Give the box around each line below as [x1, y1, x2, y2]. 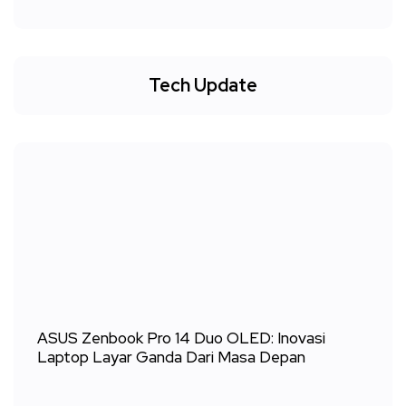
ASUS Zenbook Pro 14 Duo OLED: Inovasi [37, 327, 325, 348]
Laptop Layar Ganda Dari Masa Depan [37, 346, 305, 367]
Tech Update [149, 72, 257, 97]
